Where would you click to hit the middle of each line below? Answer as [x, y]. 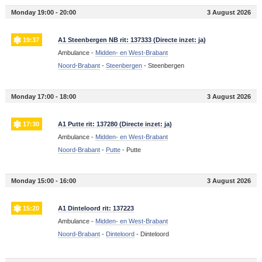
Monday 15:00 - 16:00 [43, 181]
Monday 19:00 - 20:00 [43, 13]
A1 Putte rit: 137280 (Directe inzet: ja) [115, 124]
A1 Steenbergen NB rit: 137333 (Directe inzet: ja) [132, 40]
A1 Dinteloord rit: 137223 [96, 208]
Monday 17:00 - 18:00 [43, 97]
